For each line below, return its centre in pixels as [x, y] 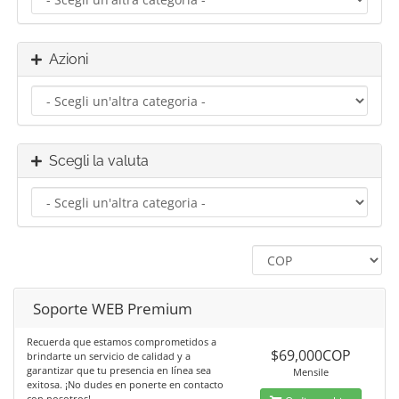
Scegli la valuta [95, 161]
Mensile [310, 372]
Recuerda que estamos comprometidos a [122, 342]
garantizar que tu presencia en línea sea [119, 370]
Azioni [65, 59]
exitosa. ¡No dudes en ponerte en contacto [125, 384]
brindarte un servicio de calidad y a [109, 356]
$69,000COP [310, 355]
